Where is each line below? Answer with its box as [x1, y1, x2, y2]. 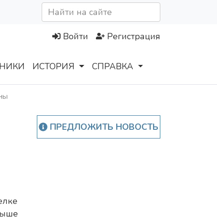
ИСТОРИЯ [32, 61, 75, 73]
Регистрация [107, 31, 160, 43]
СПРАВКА [92, 61, 134, 73]
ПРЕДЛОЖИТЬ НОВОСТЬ [47, 121, 158, 133]
